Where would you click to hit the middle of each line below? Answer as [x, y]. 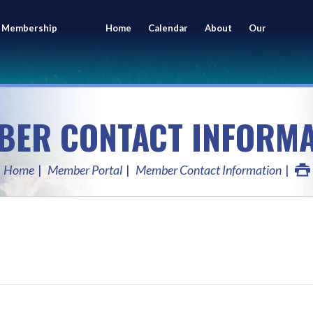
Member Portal [85, 170]
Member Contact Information [208, 170]
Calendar [168, 28]
